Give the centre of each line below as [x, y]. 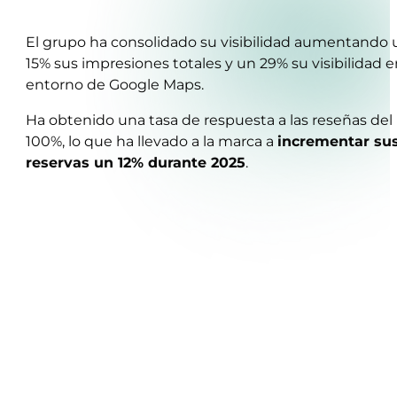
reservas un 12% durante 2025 [136, 163]
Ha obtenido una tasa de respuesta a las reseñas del [210, 120]
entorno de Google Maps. [115, 85]
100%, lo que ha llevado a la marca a [152, 141]
